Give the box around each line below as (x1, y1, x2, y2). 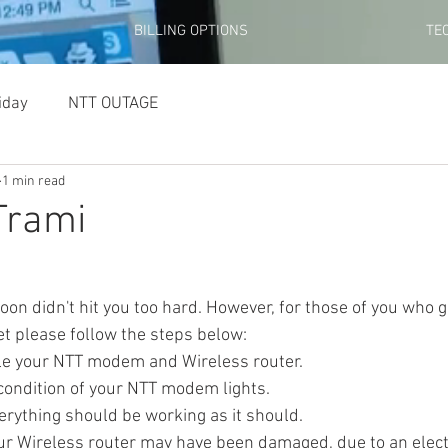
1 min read (2, 172, 65, 190)
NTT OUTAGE (68, 93, 158, 114)
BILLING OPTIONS (134, 22, 248, 40)
